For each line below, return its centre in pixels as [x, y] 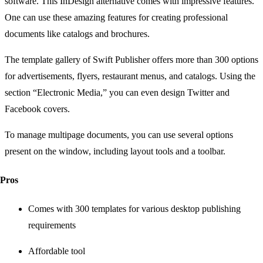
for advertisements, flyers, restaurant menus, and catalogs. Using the [130, 76]
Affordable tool [57, 251]
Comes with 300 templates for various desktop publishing [134, 209]
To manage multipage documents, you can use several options [119, 134]
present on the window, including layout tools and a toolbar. [115, 151]
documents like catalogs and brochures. [77, 33]
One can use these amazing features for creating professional [116, 17]
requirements [52, 225]
